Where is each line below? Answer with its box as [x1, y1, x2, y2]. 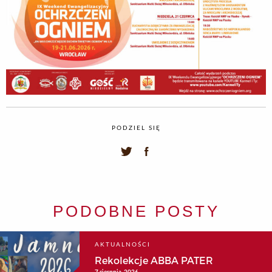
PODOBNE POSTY [52, 202, 220, 220]
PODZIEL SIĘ [111, 124, 161, 131]
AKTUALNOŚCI [94, 241, 151, 248]
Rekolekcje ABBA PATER [94, 254, 213, 268]
